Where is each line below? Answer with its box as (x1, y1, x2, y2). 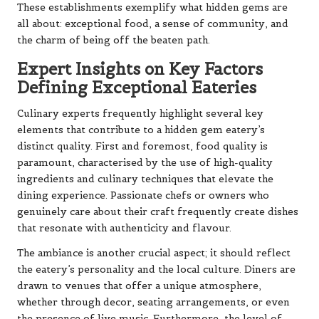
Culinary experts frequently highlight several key (17, 107, 263, 120)
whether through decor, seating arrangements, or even (17, 296, 290, 308)
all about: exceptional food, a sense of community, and (17, 17, 288, 30)
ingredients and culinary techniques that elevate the (17, 172, 273, 185)
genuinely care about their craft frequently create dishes (17, 205, 298, 218)
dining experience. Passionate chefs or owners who (17, 189, 269, 202)
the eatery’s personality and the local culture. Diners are (17, 263, 296, 276)
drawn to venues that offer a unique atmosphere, (17, 279, 261, 292)
